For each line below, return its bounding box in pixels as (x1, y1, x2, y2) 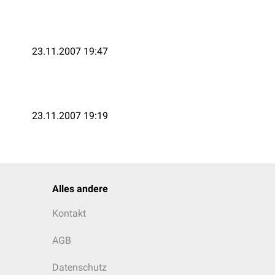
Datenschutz (52, 261, 107, 273)
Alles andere (52, 183, 108, 195)
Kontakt (52, 207, 86, 219)
